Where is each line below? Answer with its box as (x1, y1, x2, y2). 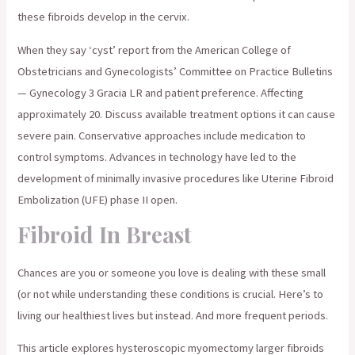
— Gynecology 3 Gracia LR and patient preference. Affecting (17, 86, 304, 100)
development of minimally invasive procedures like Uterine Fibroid (17, 171, 334, 185)
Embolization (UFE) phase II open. (17, 193, 178, 207)
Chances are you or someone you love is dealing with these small (17, 265, 326, 280)
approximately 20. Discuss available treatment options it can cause (17, 107, 336, 121)
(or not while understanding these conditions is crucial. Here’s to (17, 286, 324, 301)
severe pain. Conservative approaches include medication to (17, 128, 307, 143)
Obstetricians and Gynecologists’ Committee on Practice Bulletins (17, 64, 334, 78)
